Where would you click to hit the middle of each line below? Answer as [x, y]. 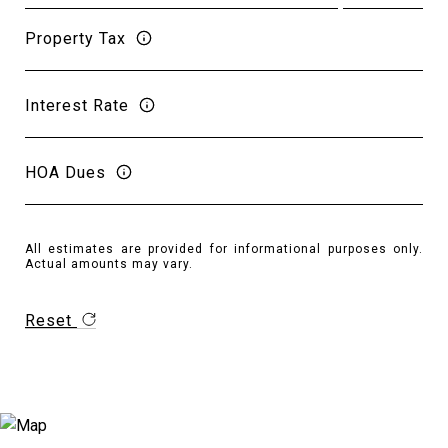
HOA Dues [65, 172]
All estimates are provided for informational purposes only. [224, 249]
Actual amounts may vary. [109, 264]
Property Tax [75, 38]
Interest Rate [77, 105]
